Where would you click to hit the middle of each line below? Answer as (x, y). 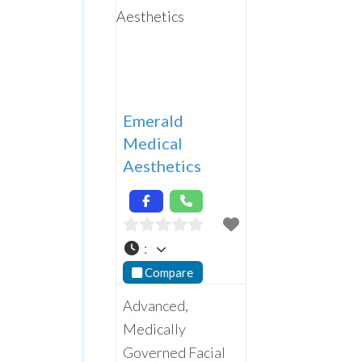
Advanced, (156, 306)
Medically (154, 329)
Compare (169, 272)
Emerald (153, 120)
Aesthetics (162, 165)
